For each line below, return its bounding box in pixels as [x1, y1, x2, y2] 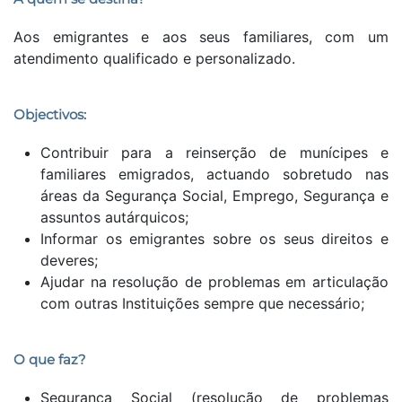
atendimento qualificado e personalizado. [13, 48, 295, 67]
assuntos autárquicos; [40, 207, 188, 226]
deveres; [40, 250, 98, 269]
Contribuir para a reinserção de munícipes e [40, 143, 389, 162]
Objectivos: [13, 105, 86, 123]
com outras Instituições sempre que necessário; [40, 293, 364, 312]
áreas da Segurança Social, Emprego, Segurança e [40, 186, 389, 205]
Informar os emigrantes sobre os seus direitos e [40, 229, 389, 248]
